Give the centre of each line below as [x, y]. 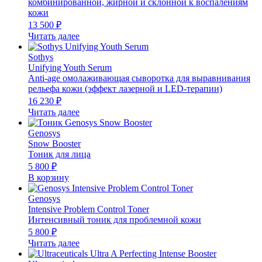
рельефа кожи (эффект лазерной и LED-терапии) [125, 88]
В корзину [49, 177]
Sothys [41, 57]
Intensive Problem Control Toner [89, 209]
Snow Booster [54, 143]
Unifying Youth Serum [70, 67]
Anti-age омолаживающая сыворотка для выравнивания [139, 78]
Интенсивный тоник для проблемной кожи [115, 219]
